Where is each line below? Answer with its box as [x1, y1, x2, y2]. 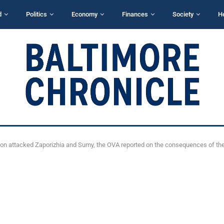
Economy [71, 10, 97, 18]
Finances [122, 10, 148, 18]
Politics [26, 10, 47, 18]
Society [172, 10, 193, 18]
